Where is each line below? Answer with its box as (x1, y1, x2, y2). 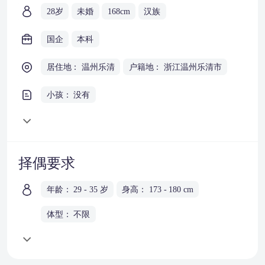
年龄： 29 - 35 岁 (46, 184, 108, 194)
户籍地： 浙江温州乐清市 (128, 62, 222, 72)
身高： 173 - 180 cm (122, 184, 193, 194)
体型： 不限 (46, 209, 91, 219)
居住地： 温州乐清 (46, 62, 115, 72)
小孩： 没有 (46, 90, 91, 100)
